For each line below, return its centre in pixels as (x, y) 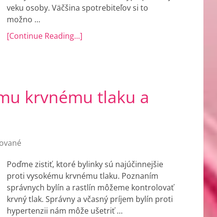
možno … (23, 19)
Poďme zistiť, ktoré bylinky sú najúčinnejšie (85, 164)
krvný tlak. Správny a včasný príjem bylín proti (90, 199)
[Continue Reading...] (45, 36)
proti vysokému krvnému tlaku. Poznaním (83, 176)
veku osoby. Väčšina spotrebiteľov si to (77, 8)
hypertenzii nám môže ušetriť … (65, 211)
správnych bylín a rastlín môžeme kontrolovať (90, 187)
